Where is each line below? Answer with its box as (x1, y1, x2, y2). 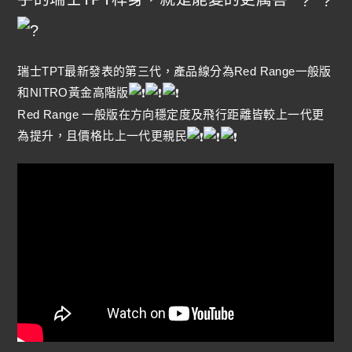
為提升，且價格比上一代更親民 (17, 129, 188, 143)
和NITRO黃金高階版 (17, 85, 129, 99)
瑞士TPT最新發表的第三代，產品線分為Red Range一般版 (17, 64, 332, 78)
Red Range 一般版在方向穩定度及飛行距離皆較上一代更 (17, 108, 324, 122)
